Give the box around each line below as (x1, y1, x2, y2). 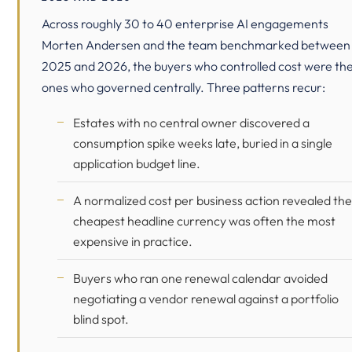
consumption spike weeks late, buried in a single (73, 135, 332, 151)
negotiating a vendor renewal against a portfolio (73, 291, 339, 306)
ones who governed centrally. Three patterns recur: (42, 79, 325, 95)
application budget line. (73, 156, 200, 171)
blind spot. (73, 311, 129, 327)
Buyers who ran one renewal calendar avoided (73, 270, 328, 286)
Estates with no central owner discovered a (73, 115, 310, 130)
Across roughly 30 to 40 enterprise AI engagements (42, 16, 328, 31)
